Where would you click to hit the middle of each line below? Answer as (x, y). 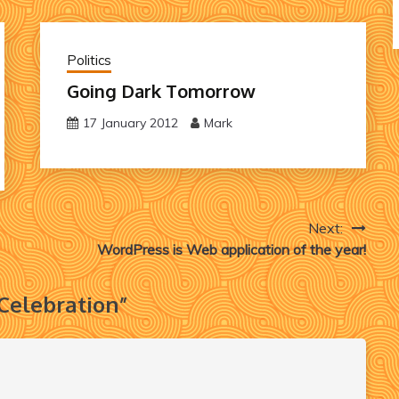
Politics (89, 60)
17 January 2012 (130, 122)
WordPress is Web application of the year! (231, 249)
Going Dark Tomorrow (161, 90)
